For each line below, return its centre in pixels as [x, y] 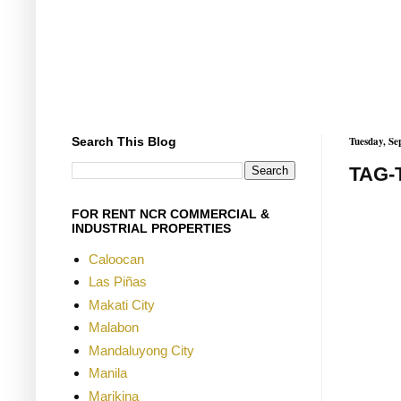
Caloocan [116, 259]
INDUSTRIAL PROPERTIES [151, 228]
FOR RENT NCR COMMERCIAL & [171, 213]
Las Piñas [117, 282]
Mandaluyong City [141, 350]
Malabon [113, 328]
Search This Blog [124, 141]
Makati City [121, 304]
